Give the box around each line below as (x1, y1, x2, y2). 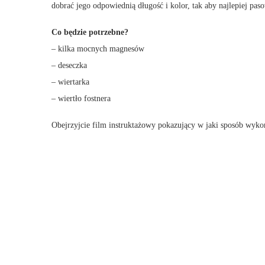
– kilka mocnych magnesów (51, 44, 144, 54)
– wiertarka (51, 77, 89, 87)
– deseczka (51, 61, 87, 70)
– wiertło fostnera (51, 94, 111, 104)
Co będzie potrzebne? (51, 28, 128, 37)
